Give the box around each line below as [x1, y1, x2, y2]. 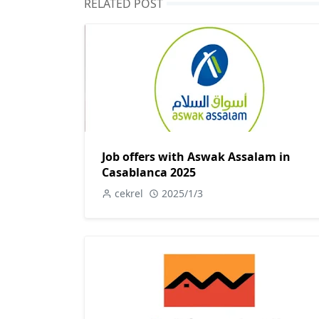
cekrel [115, 186, 143, 200]
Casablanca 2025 [102, 164, 196, 180]
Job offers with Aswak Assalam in [102, 148, 291, 164]
